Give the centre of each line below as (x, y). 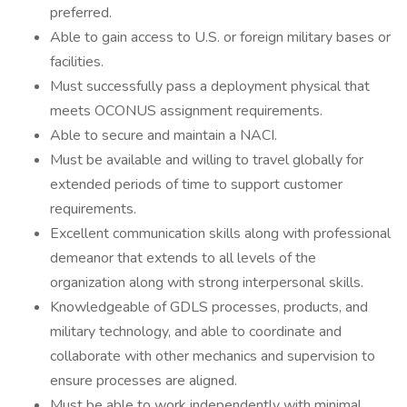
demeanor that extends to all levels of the (183, 258)
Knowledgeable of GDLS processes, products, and (209, 307)
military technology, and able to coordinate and (196, 332)
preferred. (81, 13)
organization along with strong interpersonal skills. (207, 283)
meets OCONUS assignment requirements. (186, 111)
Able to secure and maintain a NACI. (164, 135)
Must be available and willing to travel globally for (207, 160)
